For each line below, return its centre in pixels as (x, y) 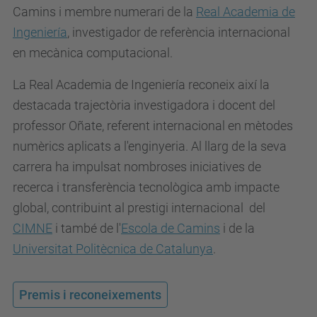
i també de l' (87, 228)
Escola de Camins (171, 228)
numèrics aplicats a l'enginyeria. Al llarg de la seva (150, 146)
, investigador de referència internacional (179, 32)
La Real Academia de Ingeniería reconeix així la (141, 85)
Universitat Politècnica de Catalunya (113, 249)
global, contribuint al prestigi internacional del (139, 208)
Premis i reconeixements (90, 295)
